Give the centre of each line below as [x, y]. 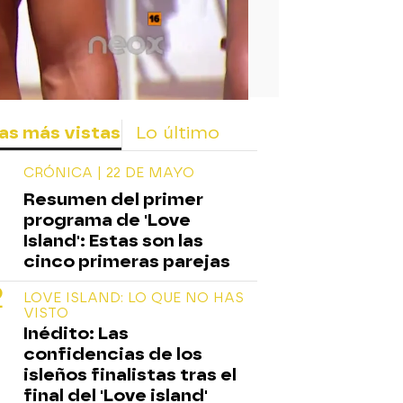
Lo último [178, 132]
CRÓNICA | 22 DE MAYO [109, 172]
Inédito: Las [76, 333]
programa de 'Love [107, 219]
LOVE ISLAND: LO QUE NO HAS [134, 297]
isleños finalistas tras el [130, 374]
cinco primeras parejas [127, 261]
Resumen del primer [113, 199]
